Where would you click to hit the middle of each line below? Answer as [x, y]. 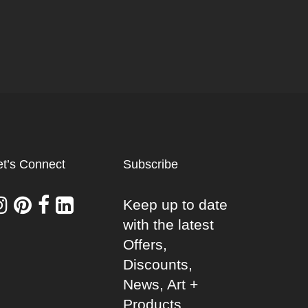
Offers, [145, 244]
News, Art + [161, 284]
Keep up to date [176, 204]
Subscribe [151, 164]
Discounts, [158, 264]
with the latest [169, 224]
